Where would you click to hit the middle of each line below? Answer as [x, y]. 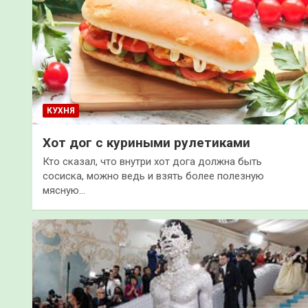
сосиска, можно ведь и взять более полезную [153, 176]
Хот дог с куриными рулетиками [146, 142]
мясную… [64, 190]
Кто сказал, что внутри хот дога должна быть [152, 161]
